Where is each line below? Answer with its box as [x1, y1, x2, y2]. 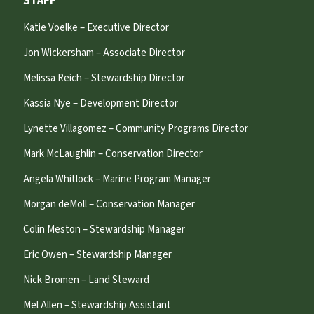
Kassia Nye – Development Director [22, 96, 178, 111]
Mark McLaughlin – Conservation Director [22, 146, 203, 162]
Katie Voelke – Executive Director [22, 20, 169, 36]
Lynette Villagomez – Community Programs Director [22, 121, 248, 137]
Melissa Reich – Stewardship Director [22, 71, 185, 86]
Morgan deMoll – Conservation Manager [22, 197, 195, 212]
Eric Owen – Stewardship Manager [22, 247, 172, 263]
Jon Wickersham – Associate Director [22, 46, 185, 61]
